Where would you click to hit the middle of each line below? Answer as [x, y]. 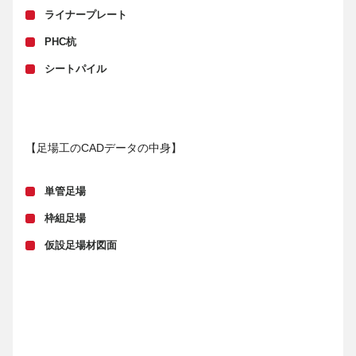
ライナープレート [86, 15]
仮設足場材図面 [81, 245]
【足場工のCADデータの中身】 [104, 147]
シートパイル [75, 69]
